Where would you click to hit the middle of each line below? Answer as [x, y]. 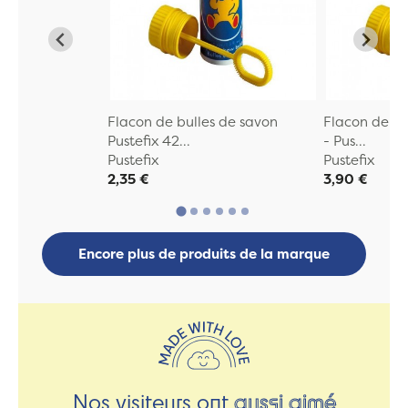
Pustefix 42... [148, 140]
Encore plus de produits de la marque [204, 254]
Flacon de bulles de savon [192, 121]
